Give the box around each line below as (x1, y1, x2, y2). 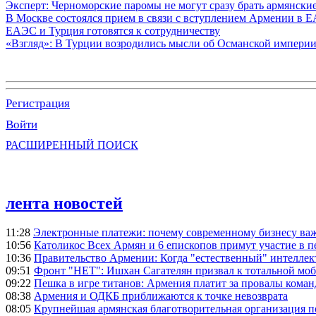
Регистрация (6, 96, 70, 110)
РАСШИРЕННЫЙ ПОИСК (6, 138, 138, 151)
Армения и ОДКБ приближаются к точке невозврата (34, 290, 288, 303)
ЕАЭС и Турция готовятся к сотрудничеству (6, 24, 220, 37)
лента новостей (6, 193, 123, 212)
